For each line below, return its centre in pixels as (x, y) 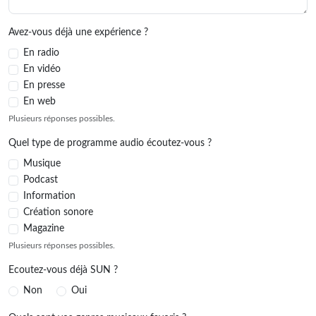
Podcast (41, 180)
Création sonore (58, 212)
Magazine (44, 229)
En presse (44, 85)
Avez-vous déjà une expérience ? (78, 32)
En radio (41, 53)
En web (39, 102)
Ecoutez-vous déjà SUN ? (63, 270)
